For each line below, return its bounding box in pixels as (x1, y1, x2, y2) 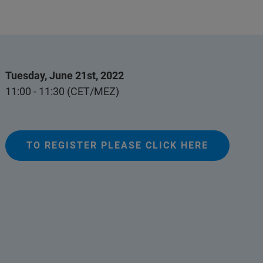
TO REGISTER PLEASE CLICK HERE (26, 140, 209, 151)
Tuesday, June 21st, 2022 (5, 69, 124, 82)
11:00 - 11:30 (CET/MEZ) (5, 85, 120, 97)
